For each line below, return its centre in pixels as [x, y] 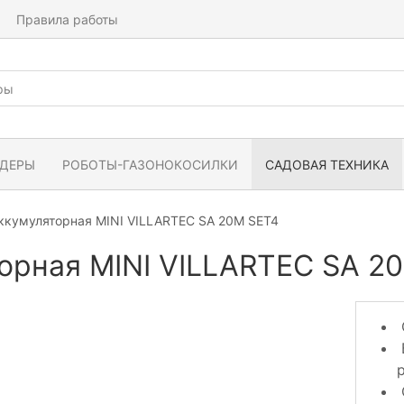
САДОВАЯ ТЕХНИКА [327, 164]
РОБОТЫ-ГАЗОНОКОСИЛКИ [150, 164]
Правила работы [67, 19]
